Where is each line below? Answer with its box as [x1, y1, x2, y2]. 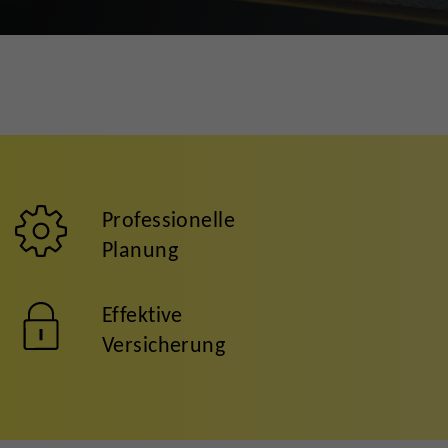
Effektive [101, 301, 183, 328]
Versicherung [101, 331, 226, 358]
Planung [101, 236, 178, 263]
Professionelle [101, 206, 236, 233]
